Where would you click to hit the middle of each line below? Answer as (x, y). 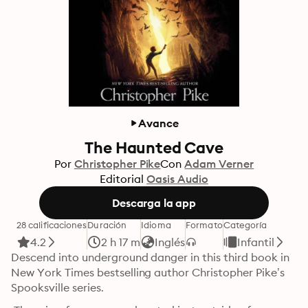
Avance (158, 123)
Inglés (170, 242)
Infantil (255, 242)
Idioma (156, 225)
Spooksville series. (57, 287)
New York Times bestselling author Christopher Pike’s (148, 272)
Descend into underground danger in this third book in (150, 257)
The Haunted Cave (154, 147)
